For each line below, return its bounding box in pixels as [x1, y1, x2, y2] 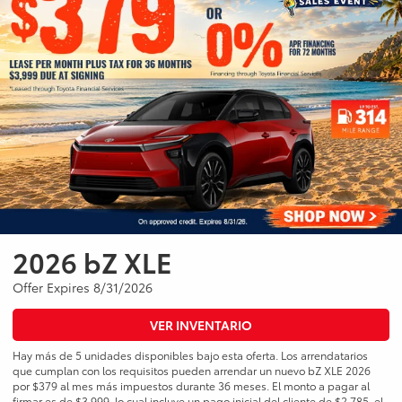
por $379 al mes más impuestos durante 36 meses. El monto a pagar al [13, 378, 370, 394]
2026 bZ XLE [13, 242, 172, 282]
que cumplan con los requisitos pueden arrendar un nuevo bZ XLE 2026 [13, 363, 371, 379]
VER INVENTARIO [150, 316, 252, 335]
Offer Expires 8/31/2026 [13, 278, 153, 297]
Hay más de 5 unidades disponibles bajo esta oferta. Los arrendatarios [13, 347, 368, 363]
